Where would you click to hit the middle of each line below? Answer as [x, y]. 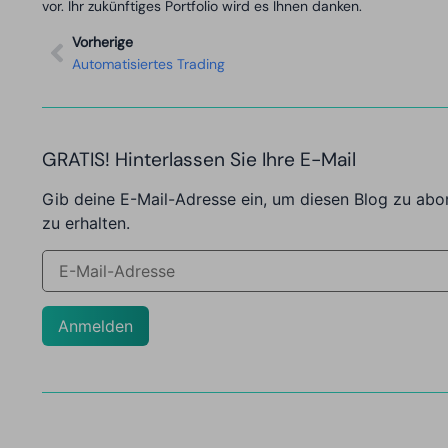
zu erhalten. [86, 223]
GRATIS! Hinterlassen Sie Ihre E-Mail [199, 160]
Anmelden [95, 326]
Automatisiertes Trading [148, 64]
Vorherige [102, 42]
